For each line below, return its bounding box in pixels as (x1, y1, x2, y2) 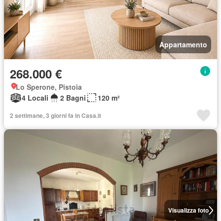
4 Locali (22, 93, 48, 103)
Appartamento (159, 39, 207, 49)
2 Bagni (60, 93, 86, 103)
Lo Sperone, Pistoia (16, 82, 82, 92)
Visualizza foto (168, 206, 209, 215)
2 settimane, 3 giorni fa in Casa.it (10, 111, 101, 120)
